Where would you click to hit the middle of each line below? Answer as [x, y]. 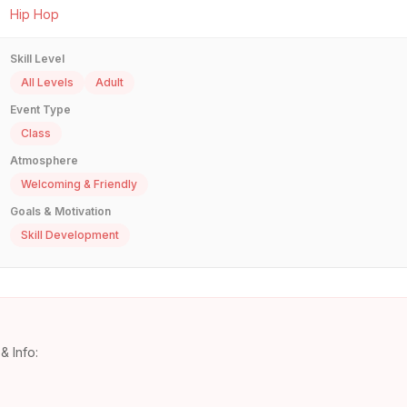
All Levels [47, 83]
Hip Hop [35, 15]
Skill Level [37, 59]
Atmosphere [44, 161]
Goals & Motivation [60, 212]
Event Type [40, 110]
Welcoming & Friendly [79, 184]
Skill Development [70, 235]
